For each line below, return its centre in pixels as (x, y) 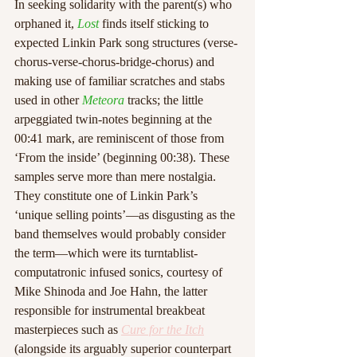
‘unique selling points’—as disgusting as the (126, 215)
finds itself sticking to (155, 24)
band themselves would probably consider (122, 234)
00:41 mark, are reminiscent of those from (121, 138)
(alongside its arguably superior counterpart (124, 349)
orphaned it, (46, 24)
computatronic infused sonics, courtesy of (120, 272)
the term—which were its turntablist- (106, 253)
